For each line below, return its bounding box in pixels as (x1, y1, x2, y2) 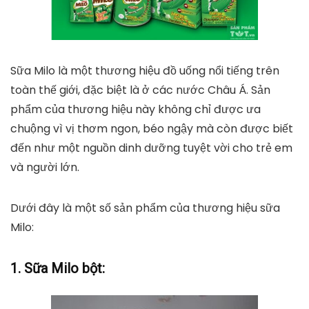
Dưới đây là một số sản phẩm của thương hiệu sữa (10, 200, 280, 216)
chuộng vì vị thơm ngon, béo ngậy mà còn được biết (10, 121, 293, 137)
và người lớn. (10, 159, 79, 175)
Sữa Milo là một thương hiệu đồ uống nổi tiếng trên (10, 63, 279, 79)
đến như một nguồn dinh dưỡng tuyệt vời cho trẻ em (10, 140, 292, 156)
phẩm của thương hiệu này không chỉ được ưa (10, 101, 261, 117)
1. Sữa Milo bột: (10, 260, 105, 277)
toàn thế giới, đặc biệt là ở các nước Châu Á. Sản (10, 82, 270, 98)
